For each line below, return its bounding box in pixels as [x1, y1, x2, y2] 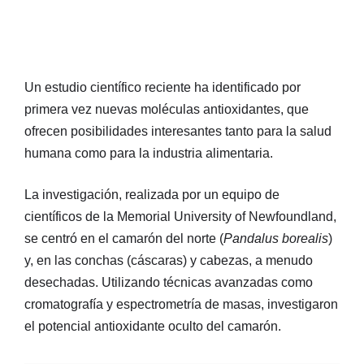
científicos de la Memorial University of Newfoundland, [24, 209, 336, 223]
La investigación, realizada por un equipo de [24, 187, 279, 201]
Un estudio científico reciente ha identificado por [24, 80, 301, 94]
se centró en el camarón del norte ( [24, 231, 223, 245]
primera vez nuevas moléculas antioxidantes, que [24, 102, 309, 116]
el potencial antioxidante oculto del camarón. [24, 318, 281, 333]
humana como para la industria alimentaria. [24, 145, 273, 160]
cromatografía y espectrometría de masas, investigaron [24, 297, 338, 311]
